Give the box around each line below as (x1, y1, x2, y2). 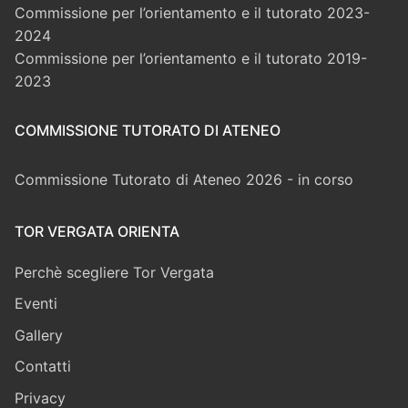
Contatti (15, 357, 71, 376)
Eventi (15, 294, 57, 313)
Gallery (15, 325, 63, 344)
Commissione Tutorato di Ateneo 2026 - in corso (15, 169, 353, 189)
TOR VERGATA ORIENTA (15, 221, 179, 240)
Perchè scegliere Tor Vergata (15, 262, 214, 281)
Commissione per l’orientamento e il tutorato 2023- (15, 3, 370, 22)
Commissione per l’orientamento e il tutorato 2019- (15, 48, 367, 67)
